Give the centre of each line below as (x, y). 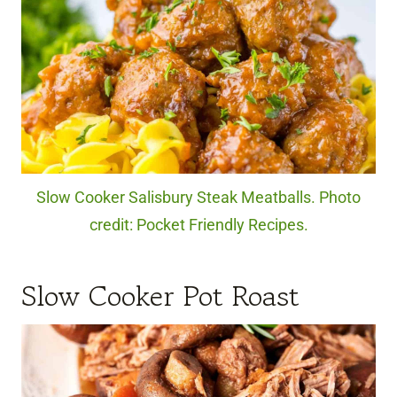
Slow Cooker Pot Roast (160, 296)
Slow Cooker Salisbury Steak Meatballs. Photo (198, 197)
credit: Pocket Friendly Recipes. (198, 225)
